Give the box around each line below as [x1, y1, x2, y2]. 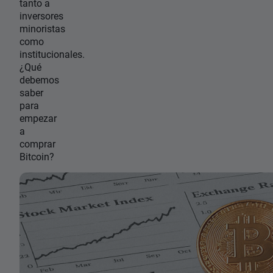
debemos [19, 73, 59, 86]
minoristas [19, 22, 65, 35]
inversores [19, 9, 63, 22]
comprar [19, 137, 55, 150]
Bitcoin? [19, 150, 54, 163]
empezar [19, 112, 57, 124]
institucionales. [19, 48, 85, 60]
